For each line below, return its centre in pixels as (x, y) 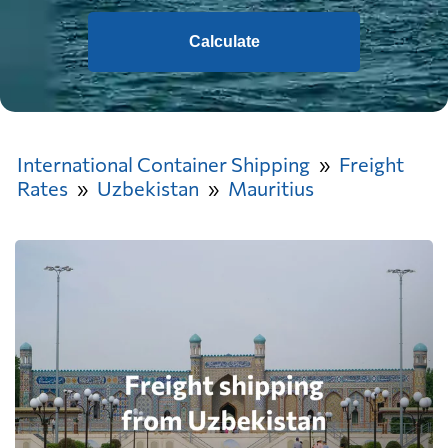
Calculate (224, 41)
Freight (371, 164)
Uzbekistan (148, 188)
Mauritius (271, 188)
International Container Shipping (163, 164)
